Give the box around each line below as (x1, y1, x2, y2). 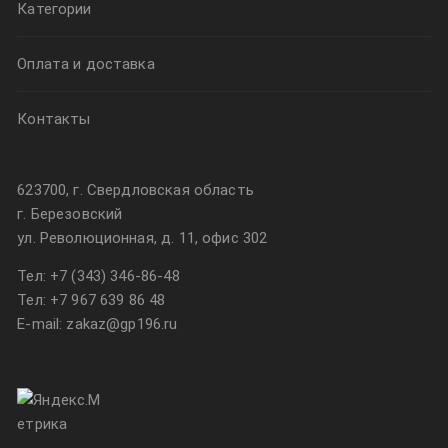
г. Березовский (17, 205, 123, 224)
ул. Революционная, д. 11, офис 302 (17, 229, 268, 248)
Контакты (17, 110, 91, 129)
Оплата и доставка (17, 55, 155, 74)
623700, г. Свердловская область (17, 181, 254, 200)
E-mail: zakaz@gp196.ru (17, 315, 178, 334)
